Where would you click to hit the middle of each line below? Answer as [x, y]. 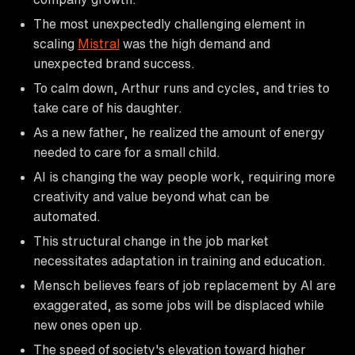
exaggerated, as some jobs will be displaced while [179, 305]
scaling [55, 43]
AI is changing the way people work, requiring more [184, 176]
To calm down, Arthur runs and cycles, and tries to [181, 88]
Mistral [99, 43]
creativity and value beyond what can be [151, 196]
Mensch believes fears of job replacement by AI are [185, 285]
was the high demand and [195, 43]
